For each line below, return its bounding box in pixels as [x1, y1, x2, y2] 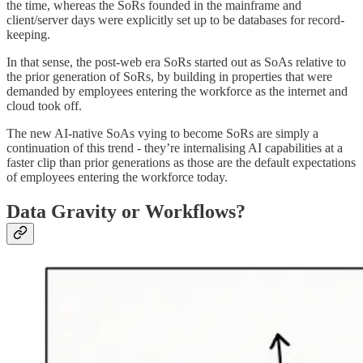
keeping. [6, 28, 50, 42]
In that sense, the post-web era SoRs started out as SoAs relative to [6, 55, 346, 70]
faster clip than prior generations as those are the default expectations [6, 156, 356, 170]
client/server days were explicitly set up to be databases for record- [6, 13, 344, 28]
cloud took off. [6, 99, 82, 113]
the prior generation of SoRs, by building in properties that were [6, 70, 332, 84]
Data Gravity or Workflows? [6, 201, 246, 223]
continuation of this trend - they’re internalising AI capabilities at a [6, 141, 343, 156]
